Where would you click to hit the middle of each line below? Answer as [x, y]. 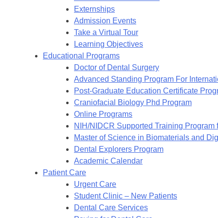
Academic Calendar [108, 161]
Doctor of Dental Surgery [117, 67]
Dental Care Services [111, 208]
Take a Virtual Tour [106, 32]
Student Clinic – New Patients [126, 196]
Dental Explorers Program [119, 149]
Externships [94, 9]
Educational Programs [81, 56]
